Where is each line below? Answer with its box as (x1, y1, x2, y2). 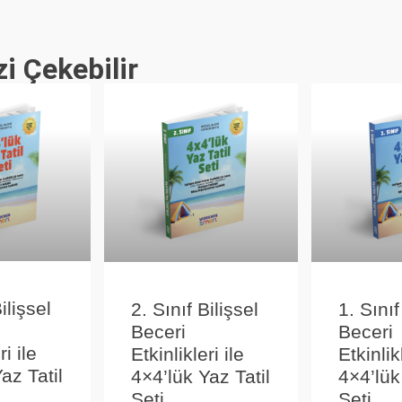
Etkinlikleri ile (131, 343, 244, 364)
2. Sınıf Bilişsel (131, 298, 258, 319)
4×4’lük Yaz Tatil (131, 365, 270, 387)
